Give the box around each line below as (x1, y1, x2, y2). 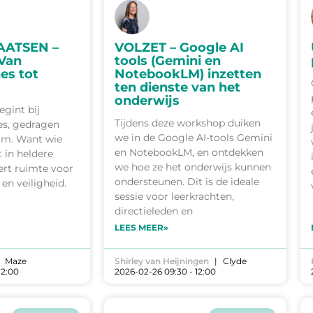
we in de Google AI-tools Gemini (114, 131, 272, 145)
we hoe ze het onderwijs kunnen (114, 161, 271, 174)
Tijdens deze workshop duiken (114, 117, 261, 130)
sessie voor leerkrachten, (114, 190, 234, 203)
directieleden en (114, 205, 193, 218)
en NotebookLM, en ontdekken (114, 146, 263, 159)
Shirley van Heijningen (114, 256, 209, 267)
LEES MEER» (114, 222, 168, 233)
